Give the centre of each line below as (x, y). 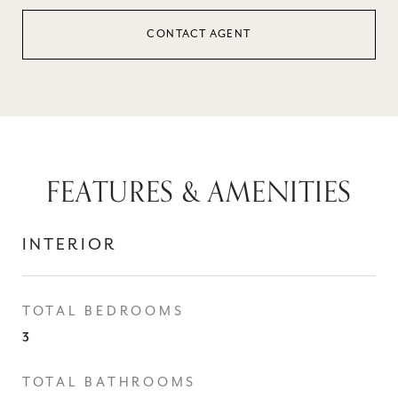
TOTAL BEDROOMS (103, 311)
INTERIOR (70, 245)
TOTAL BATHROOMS (110, 382)
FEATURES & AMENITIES (199, 193)
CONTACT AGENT (199, 34)
